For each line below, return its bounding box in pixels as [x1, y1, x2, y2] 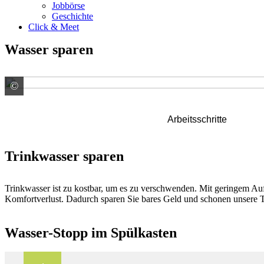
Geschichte [52, 11, 93, 21]
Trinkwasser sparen [5, 148, 124, 164]
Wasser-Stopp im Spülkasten [5, 225, 177, 240]
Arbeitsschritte [167, 114, 227, 124]
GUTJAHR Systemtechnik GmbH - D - [40, 81, 189, 91]
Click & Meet [28, 22, 79, 32]
